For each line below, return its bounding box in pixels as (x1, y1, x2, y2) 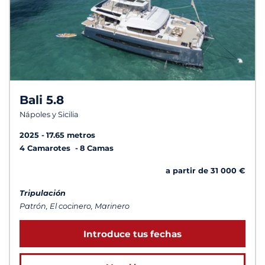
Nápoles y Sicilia (20, 109, 79, 119)
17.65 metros (46, 130, 95, 140)
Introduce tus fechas (83, 228, 182, 240)
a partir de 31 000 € (166, 166, 245, 175)
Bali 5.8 (20, 92, 64, 107)
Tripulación (20, 188, 66, 198)
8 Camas (80, 143, 114, 153)
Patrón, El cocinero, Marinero (20, 201, 130, 211)
